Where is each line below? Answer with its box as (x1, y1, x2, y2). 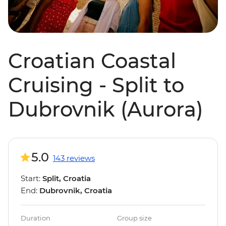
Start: (21, 174, 42, 184)
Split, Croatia (42, 174, 91, 184)
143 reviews (53, 153, 95, 163)
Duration (21, 214, 50, 222)
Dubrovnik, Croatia (39, 186, 112, 196)
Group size (117, 214, 152, 222)
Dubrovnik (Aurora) (8, 97, 203, 122)
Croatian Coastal (8, 48, 176, 74)
